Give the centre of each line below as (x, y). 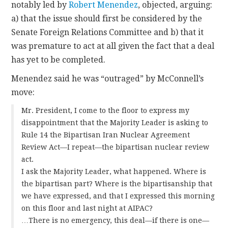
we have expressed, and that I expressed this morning (118, 196)
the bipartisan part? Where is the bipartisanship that (117, 184)
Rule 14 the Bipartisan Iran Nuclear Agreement (106, 135)
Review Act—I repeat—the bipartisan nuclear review (116, 147)
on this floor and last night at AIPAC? (87, 208)
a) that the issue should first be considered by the (107, 19)
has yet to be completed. (59, 60)
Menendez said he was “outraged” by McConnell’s (108, 79)
